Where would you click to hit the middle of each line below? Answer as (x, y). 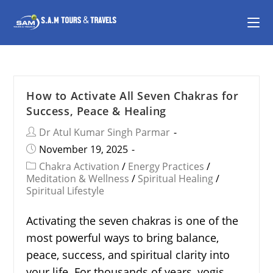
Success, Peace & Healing (96, 111)
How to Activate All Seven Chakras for (133, 96)
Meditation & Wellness (78, 179)
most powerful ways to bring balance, (123, 238)
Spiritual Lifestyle (66, 191)
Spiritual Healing (176, 179)
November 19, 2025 (84, 149)
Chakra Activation (80, 166)
